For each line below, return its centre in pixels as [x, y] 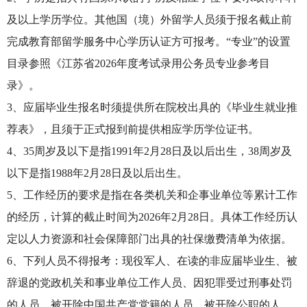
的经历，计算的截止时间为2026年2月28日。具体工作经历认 [152, 217]
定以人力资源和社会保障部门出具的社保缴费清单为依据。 [149, 239]
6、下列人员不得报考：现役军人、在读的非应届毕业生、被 [152, 261]
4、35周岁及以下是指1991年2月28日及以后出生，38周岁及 [149, 151]
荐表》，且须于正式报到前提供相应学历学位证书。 [133, 129]
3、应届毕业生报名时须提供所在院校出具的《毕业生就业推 [152, 107]
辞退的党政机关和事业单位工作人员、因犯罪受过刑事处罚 [149, 283]
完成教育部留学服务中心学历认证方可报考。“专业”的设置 [149, 41]
